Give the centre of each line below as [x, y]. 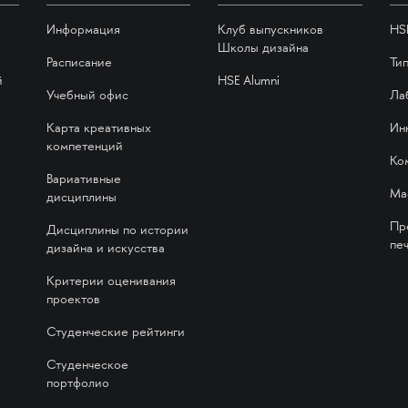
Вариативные [83, 180]
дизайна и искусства [105, 249]
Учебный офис [87, 96]
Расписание [79, 63]
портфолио [77, 384]
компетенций [84, 147]
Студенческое [87, 366]
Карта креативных [98, 129]
